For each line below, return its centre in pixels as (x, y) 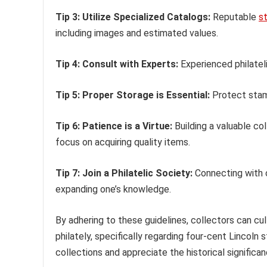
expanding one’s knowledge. (113, 190)
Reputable (235, 17)
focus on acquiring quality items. (123, 142)
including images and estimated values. (137, 33)
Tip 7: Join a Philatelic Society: (124, 173)
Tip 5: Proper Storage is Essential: (133, 95)
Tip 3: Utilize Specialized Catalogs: (133, 17)
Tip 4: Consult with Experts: (117, 64)
